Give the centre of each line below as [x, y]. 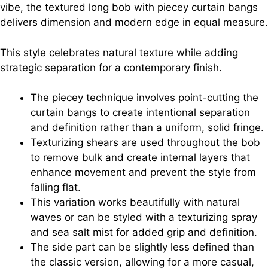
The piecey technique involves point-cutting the [144, 98]
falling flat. [56, 188]
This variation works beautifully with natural [135, 202]
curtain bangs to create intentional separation [140, 113]
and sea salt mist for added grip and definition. [144, 232]
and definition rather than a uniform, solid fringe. [147, 128]
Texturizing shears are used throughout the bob [145, 143]
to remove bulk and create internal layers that [140, 158]
